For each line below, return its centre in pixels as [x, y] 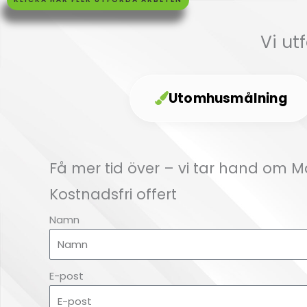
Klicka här [131, 64]
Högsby [131, 20]
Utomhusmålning [228, 98]
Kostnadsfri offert [113, 194]
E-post [66, 276]
